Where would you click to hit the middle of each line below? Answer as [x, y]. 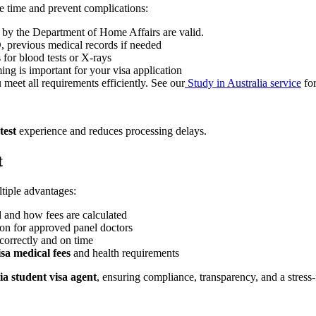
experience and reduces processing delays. [111, 131]
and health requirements [125, 253]
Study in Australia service [243, 83]
